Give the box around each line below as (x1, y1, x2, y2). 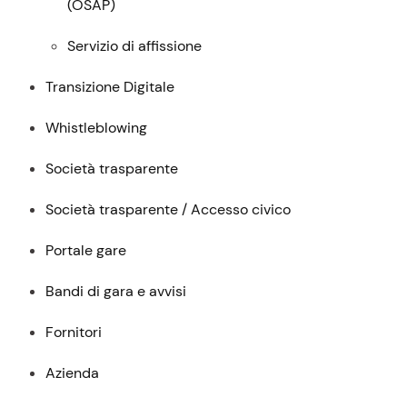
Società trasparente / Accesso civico (45, 200, 292, 220)
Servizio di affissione (67, 36, 203, 56)
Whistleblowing (45, 118, 148, 138)
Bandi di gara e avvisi (45, 282, 187, 302)
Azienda (45, 363, 100, 383)
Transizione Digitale (45, 77, 175, 97)
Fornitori (45, 323, 103, 342)
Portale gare (45, 241, 127, 261)
